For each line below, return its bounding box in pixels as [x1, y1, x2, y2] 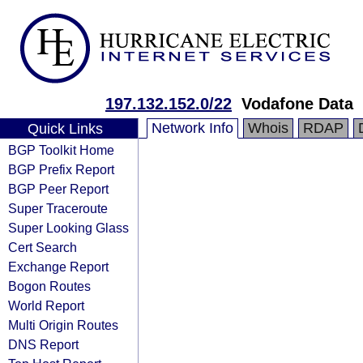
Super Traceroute [8, 201, 108, 216]
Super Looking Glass [8, 220, 129, 235]
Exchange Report [8, 259, 109, 274]
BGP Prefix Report [8, 162, 114, 177]
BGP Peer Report [8, 181, 109, 196]
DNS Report [8, 337, 79, 352]
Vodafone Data [241, 95, 353, 113]
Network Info [152, 120, 233, 136]
